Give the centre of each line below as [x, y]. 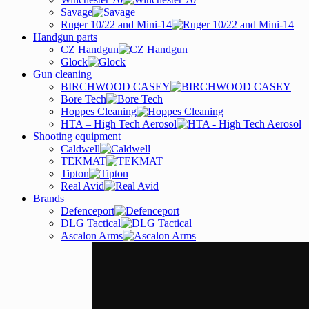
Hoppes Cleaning [99, 111]
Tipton [75, 173]
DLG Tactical [91, 223]
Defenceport [88, 211]
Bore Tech [83, 99]
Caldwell [80, 149]
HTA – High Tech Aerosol [119, 124]
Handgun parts [65, 37]
